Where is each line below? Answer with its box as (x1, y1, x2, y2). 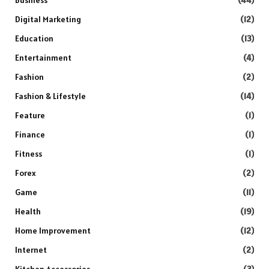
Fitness (15, 148, 42, 159)
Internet (15, 244, 47, 255)
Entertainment (15, 52, 71, 63)
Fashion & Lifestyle (15, 90, 86, 101)
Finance (15, 128, 45, 140)
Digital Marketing (15, 13, 81, 25)
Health (15, 205, 41, 217)
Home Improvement (15, 225, 91, 236)
